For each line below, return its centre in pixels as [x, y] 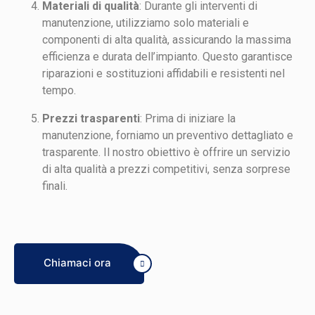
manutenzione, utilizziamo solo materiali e [146, 22]
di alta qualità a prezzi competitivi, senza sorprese [166, 169]
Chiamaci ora [79, 262]
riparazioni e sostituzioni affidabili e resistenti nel [163, 73]
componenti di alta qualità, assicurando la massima [167, 39]
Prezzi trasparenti [91, 118]
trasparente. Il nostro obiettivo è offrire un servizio [166, 152]
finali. [55, 186]
